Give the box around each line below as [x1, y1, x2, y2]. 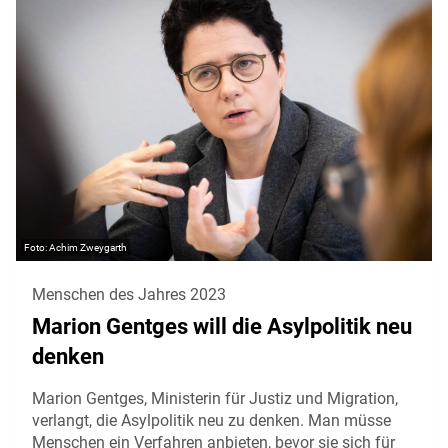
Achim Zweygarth [49, 241, 127, 253]
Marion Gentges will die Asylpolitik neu [32, 313, 412, 339]
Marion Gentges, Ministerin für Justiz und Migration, [32, 388, 398, 408]
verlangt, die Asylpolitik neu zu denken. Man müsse [32, 410, 391, 430]
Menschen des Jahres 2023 [32, 284, 226, 304]
